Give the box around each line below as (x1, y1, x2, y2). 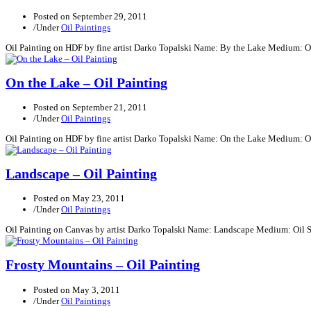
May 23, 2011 (72, 193, 125, 204)
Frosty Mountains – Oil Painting (6, 258, 200, 273)
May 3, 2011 (72, 284, 120, 295)
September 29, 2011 (72, 10, 147, 22)
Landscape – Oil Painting (6, 167, 157, 182)
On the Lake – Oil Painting (6, 75, 167, 90)
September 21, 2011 (72, 101, 147, 112)
